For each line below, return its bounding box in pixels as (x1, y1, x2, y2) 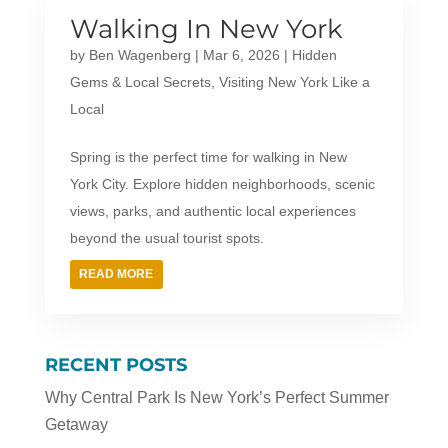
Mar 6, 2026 (202, 46, 280, 63)
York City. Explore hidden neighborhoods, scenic (69, 175, 375, 192)
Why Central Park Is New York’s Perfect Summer (44, 388, 389, 406)
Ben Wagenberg (88, 46, 191, 63)
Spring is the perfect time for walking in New (69, 148, 347, 165)
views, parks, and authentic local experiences (69, 202, 356, 219)
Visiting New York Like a (218, 73, 370, 90)
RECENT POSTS (44, 353, 187, 376)
